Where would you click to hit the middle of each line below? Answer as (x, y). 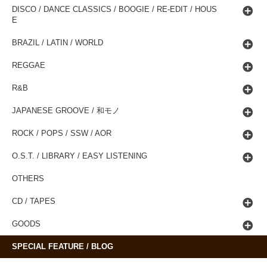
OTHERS (28, 178)
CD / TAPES (34, 201)
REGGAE (29, 65)
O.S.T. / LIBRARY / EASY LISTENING (80, 156)
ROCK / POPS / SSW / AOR (62, 133)
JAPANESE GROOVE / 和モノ (66, 111)
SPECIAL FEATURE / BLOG (63, 246)
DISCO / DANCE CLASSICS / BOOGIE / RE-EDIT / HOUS (114, 9)
